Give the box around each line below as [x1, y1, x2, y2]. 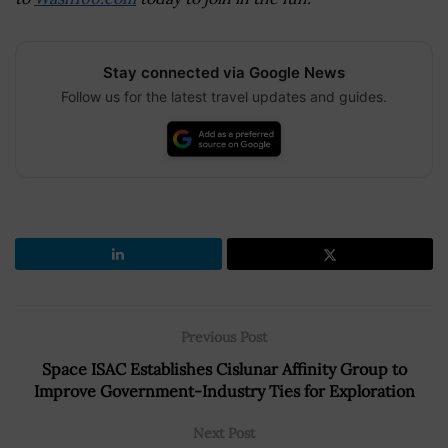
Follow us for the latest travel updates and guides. [61, 87, 387, 105]
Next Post [193, 423, 255, 442]
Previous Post [181, 327, 267, 346]
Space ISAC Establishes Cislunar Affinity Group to [41, 358, 407, 379]
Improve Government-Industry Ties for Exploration [33, 380, 415, 401]
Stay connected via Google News [103, 62, 345, 82]
